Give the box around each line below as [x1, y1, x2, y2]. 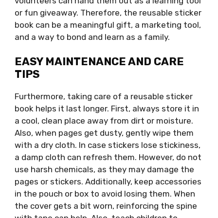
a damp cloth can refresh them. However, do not [15, 152, 201, 163]
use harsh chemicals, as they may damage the [15, 164, 194, 175]
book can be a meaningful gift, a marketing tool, [15, 19, 201, 30]
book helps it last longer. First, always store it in [15, 104, 199, 114]
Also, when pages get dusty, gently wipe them [15, 128, 194, 138]
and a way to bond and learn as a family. [15, 32, 170, 42]
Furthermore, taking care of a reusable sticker [15, 91, 193, 102]
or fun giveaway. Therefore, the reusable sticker [15, 7, 201, 18]
